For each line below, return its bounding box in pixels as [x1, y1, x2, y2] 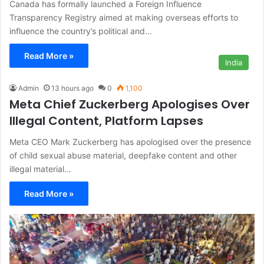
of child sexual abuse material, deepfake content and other [9, 150, 237, 160]
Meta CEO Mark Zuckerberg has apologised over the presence [9, 136, 251, 147]
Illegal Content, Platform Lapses [9, 112, 203, 129]
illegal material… [9, 163, 71, 174]
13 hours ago [51, 83, 94, 93]
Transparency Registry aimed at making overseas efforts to [9, 12, 238, 22]
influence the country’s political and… [9, 25, 152, 36]
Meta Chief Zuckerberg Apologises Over [9, 95, 250, 113]
